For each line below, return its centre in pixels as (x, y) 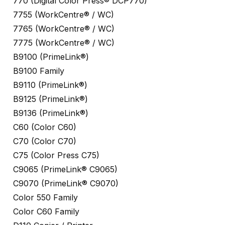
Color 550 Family (45, 198)
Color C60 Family (46, 212)
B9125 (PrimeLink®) (50, 99)
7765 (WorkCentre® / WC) (64, 29)
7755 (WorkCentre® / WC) (64, 15)
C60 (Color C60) (45, 127)
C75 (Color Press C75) (56, 155)
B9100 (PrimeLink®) (51, 57)
